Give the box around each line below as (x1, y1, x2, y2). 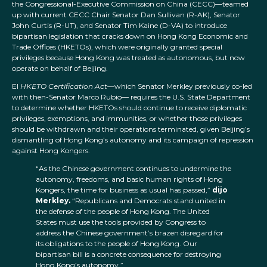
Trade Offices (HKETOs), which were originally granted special (12, 42, 222, 52)
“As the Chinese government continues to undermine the (36, 164, 231, 173)
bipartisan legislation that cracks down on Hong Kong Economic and (12, 32, 248, 41)
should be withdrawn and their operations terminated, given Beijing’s (12, 125, 250, 134)
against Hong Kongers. (12, 146, 90, 156)
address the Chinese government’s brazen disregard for (36, 228, 223, 238)
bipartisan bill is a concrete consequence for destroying (36, 250, 221, 259)
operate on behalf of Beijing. (12, 64, 108, 73)
